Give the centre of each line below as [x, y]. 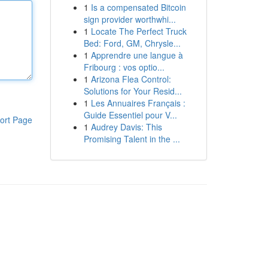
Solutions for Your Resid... [133, 91]
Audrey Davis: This [126, 127]
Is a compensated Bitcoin [138, 7]
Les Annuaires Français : [138, 103]
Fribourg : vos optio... [124, 67]
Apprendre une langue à [137, 55]
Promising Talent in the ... [132, 139]
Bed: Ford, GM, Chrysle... [132, 43]
